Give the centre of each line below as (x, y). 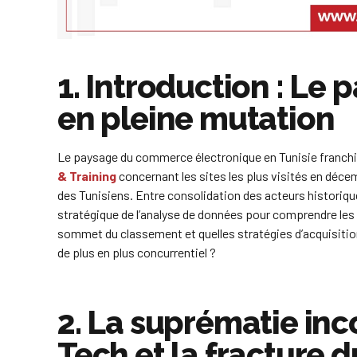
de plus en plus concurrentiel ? (137, 253)
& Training (87, 176)
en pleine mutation (196, 119)
